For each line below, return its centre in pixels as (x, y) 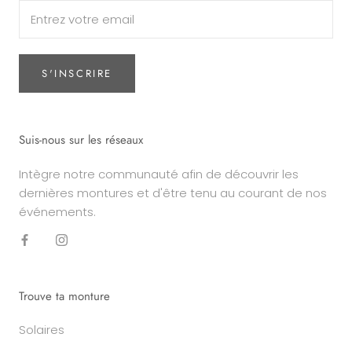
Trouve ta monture (64, 297)
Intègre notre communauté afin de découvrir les (159, 174)
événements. (57, 212)
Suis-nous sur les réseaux (81, 140)
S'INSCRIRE (77, 74)
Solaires (42, 330)
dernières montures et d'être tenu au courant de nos (173, 193)
